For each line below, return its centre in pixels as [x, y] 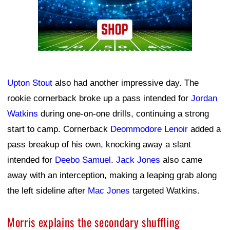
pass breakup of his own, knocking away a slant [99, 144]
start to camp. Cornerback [59, 129]
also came [181, 160]
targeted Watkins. [165, 190]
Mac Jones [109, 190]
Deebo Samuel [83, 160]
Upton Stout [30, 83]
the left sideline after [47, 190]
